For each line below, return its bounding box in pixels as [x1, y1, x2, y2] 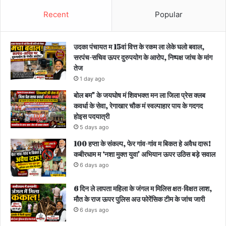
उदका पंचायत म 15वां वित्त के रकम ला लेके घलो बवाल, [74, 42, 204, 52]
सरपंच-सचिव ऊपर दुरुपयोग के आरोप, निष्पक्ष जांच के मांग [74, 52, 212, 63]
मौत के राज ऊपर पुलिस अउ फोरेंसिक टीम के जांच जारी [74, 194, 205, 204]
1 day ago [80, 75, 105, 83]
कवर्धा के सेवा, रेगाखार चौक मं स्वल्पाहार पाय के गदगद [74, 101, 203, 111]
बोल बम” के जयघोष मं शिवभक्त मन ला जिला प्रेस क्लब [74, 90, 205, 100]
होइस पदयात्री [74, 111, 109, 122]
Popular [155, 10, 183, 20]
